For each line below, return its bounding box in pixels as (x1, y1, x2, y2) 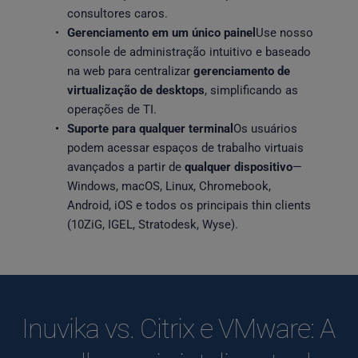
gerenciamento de (189, 64, 290, 78)
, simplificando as (204, 83, 298, 97)
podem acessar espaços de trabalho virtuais (66, 141, 304, 155)
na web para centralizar (66, 64, 190, 78)
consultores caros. (66, 6, 168, 21)
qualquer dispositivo (184, 160, 292, 174)
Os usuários (233, 121, 297, 136)
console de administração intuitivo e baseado (66, 45, 311, 59)
